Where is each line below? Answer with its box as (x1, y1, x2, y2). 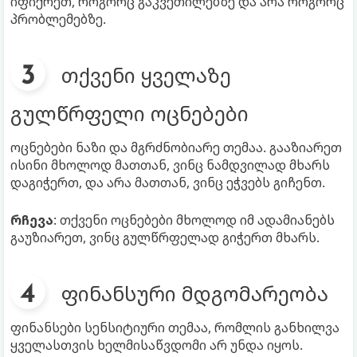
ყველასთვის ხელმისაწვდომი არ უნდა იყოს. (10, 336, 303, 355)
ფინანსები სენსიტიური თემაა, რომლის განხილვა (10, 319, 339, 337)
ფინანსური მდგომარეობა (61, 280, 328, 308)
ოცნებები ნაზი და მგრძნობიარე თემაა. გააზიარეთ (10, 139, 342, 157)
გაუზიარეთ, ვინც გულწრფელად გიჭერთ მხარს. (10, 229, 320, 247)
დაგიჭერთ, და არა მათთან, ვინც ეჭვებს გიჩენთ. (10, 174, 325, 192)
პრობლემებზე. (10, 10, 106, 29)
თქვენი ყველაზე (61, 61, 231, 89)
